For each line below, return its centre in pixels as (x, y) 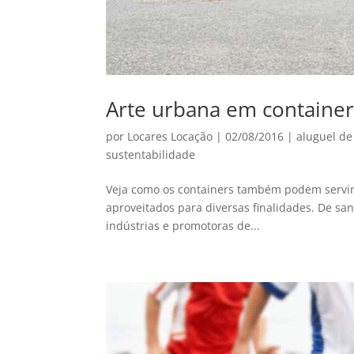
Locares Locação (170, 137)
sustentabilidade (151, 155)
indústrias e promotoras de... (183, 226)
